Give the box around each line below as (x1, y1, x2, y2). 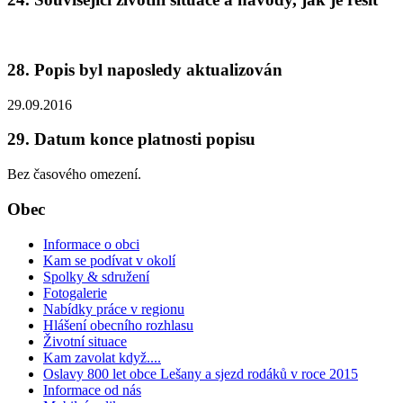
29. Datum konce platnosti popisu (7, 130, 255, 149)
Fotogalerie (43, 284, 107, 300)
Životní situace (43, 333, 127, 349)
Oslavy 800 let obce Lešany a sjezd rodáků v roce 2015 (43, 365, 358, 381)
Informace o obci (43, 236, 139, 252)
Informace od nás (43, 381, 141, 398)
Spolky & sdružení (43, 268, 149, 284)
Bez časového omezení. (7, 166, 141, 183)
